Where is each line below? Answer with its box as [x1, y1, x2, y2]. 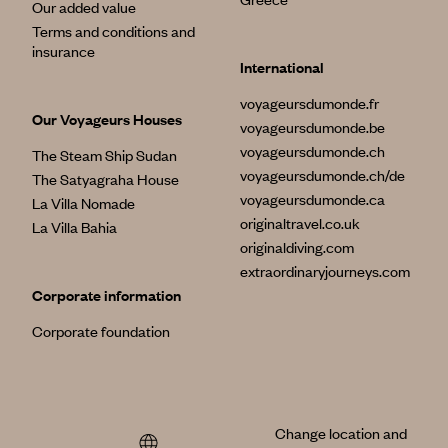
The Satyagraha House [32, 169, 179, 189]
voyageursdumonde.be [240, 117, 385, 137]
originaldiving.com [240, 237, 354, 257]
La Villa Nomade [32, 193, 135, 213]
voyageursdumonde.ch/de [240, 165, 405, 185]
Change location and [274, 423, 407, 443]
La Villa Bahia [32, 217, 117, 237]
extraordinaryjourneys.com [240, 261, 410, 281]
